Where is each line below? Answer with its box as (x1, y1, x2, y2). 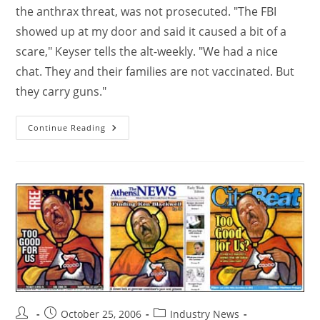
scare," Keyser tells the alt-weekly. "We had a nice (16, 44, 279, 59)
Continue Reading (28, 122, 106, 133)
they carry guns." (16, 84, 107, 99)
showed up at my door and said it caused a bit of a (16, 24, 287, 39)
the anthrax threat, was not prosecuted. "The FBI (16, 4, 277, 19)
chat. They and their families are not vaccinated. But (16, 64, 295, 79)
